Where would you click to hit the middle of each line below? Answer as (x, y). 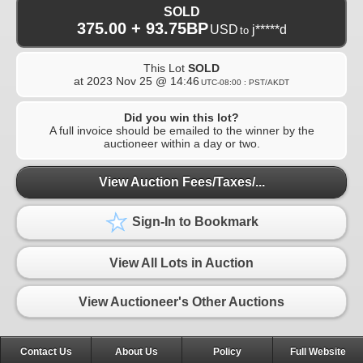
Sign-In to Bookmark (194, 222)
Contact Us (46, 352)
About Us (137, 352)
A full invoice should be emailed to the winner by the (181, 130)
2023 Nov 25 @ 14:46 (143, 81)
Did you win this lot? (181, 117)
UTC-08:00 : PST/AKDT (245, 82)
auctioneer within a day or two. (181, 143)
